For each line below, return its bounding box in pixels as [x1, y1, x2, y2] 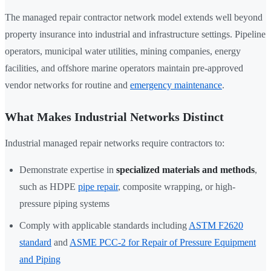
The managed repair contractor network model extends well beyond [5, 12, 263, 23]
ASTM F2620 [189, 220, 243, 231]
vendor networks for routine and [5, 80, 130, 91]
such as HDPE [19, 181, 78, 192]
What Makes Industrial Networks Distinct [5, 110, 224, 124]
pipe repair [78, 181, 118, 192]
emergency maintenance [130, 80, 222, 91]
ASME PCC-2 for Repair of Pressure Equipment [70, 237, 256, 248]
